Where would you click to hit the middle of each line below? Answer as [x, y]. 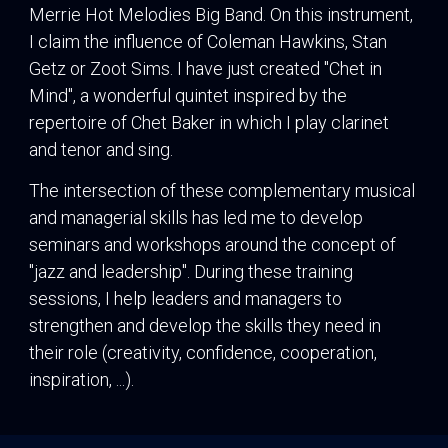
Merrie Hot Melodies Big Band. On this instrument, [221, 14]
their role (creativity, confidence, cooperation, [203, 353]
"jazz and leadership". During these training [191, 272]
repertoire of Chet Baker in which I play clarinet [209, 122]
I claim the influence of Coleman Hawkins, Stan [208, 41]
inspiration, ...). [81, 380]
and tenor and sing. [101, 149]
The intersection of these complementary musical [222, 191]
